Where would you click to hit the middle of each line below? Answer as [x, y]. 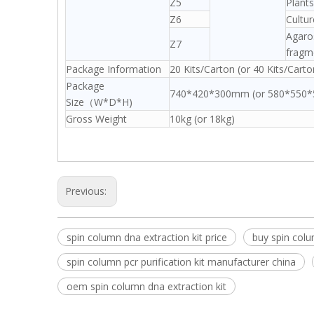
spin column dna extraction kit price [147, 237]
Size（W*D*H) [99, 102]
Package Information [114, 69]
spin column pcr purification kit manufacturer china [181, 262]
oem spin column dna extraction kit [146, 286]
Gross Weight [96, 119]
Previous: [87, 191]
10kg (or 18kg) [202, 119]
